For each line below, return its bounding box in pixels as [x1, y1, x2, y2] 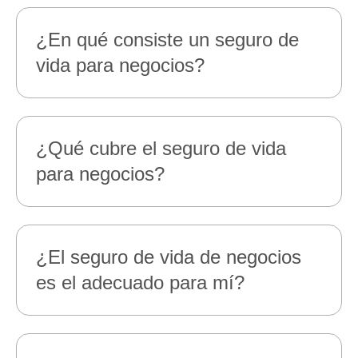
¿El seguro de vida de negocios [36, 246, 301, 268]
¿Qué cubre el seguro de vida [36, 137, 286, 159]
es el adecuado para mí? [36, 272, 245, 293]
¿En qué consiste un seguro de [36, 29, 299, 50]
